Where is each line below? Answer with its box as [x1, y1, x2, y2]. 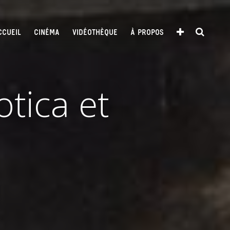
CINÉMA [34, 29, 60, 37]
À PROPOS [130, 29, 163, 37]
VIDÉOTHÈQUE [72, 29, 118, 37]
